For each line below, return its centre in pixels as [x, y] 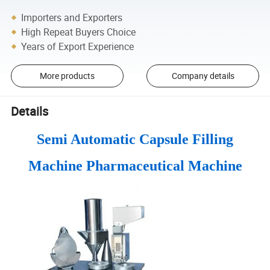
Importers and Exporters [72, 17]
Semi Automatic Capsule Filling [135, 139]
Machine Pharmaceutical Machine [135, 165]
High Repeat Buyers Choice [79, 32]
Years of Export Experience [78, 46]
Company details [203, 76]
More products [67, 76]
